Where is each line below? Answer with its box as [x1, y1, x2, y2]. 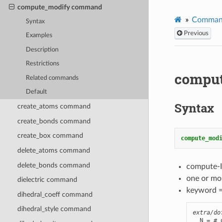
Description [26, 46, 59, 53]
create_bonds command [17, 117, 91, 125]
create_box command [17, 132, 83, 140]
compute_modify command [17, 3, 102, 11]
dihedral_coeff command [17, 190, 93, 198]
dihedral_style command [17, 205, 91, 213]
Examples [26, 32, 53, 39]
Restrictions [26, 60, 60, 67]
